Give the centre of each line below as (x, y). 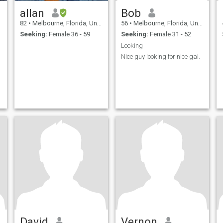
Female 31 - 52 (169, 34)
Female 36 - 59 (68, 34)
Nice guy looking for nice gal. (160, 57)
